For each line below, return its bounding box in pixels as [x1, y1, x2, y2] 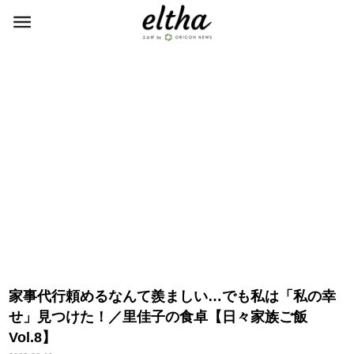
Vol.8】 [9, 330, 57, 345]
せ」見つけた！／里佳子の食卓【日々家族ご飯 [9, 309, 308, 325]
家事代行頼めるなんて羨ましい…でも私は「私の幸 [9, 288, 337, 304]
